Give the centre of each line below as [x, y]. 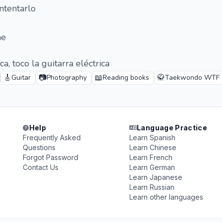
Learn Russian [152, 187]
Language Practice [172, 128]
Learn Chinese [153, 147]
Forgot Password [51, 157]
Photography [67, 78]
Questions [39, 147]
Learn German [152, 167]
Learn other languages [166, 197]
